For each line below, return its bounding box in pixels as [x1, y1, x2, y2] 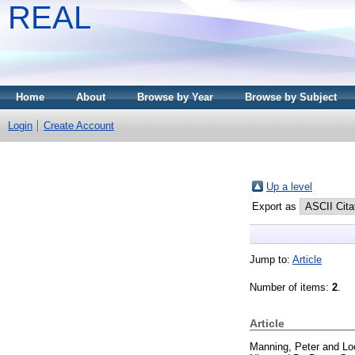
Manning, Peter [250, 340, 319, 353]
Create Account [44, 120, 114, 132]
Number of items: [250, 281, 332, 293]
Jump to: [250, 253, 292, 265]
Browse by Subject [245, 91, 337, 103]
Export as [252, 200, 300, 212]
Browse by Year [137, 91, 213, 103]
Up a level [266, 180, 312, 193]
